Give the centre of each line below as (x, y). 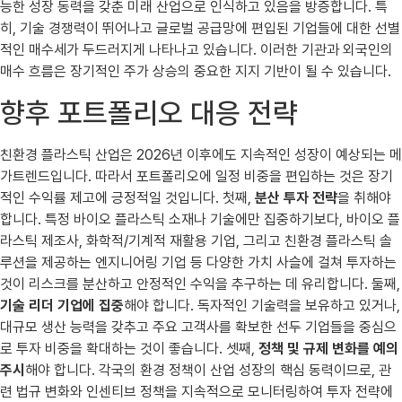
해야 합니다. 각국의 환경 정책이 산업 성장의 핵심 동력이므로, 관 (208, 370)
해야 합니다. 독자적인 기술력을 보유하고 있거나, (262, 305)
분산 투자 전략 (296, 197)
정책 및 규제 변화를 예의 (328, 348)
